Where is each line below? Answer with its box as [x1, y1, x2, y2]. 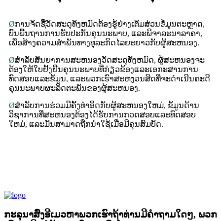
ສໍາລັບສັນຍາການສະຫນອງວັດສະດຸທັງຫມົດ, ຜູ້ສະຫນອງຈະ [15, 56, 205, 65]
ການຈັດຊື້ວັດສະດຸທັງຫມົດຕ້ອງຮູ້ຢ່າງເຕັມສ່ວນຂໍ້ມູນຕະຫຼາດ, [15, 20, 205, 29]
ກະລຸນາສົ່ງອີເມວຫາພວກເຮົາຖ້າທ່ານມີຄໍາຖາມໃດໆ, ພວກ [4, 209, 217, 220]
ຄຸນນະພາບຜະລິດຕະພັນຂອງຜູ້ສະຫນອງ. [9, 84, 140, 93]
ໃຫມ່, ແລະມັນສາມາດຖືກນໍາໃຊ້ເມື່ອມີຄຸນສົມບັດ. [9, 120, 163, 129]
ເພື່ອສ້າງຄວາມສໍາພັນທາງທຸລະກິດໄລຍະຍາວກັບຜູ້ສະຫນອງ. [9, 38, 199, 47]
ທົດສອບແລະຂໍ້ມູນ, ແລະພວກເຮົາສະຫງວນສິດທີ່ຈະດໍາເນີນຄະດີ [9, 74, 210, 83]
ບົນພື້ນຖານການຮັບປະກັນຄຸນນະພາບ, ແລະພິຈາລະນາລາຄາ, [9, 29, 202, 38]
